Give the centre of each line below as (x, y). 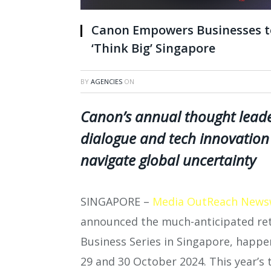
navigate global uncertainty (168, 160)
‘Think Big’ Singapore (153, 48)
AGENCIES (106, 82)
